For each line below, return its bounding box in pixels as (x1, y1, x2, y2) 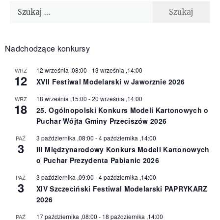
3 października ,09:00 (36, 173, 94, 182)
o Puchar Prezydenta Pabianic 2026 (36, 155, 159, 165)
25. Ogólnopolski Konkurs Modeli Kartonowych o (36, 105, 209, 115)
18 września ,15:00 (36, 94, 87, 103)
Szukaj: (9, 2, 36, 12)
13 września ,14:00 (92, 66, 142, 75)
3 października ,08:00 (36, 134, 94, 142)
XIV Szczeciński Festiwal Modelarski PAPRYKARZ (36, 184, 208, 194)
